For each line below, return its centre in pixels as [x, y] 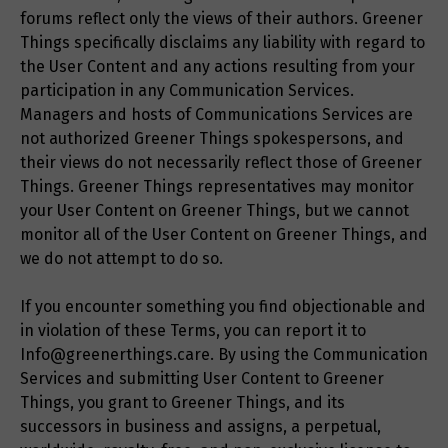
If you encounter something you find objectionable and [223, 307]
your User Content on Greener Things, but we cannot [214, 211]
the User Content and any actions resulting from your [217, 67]
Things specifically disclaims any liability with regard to [222, 43]
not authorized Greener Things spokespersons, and [212, 139]
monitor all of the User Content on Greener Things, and [224, 235]
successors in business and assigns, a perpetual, [200, 427]
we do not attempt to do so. [121, 259]
